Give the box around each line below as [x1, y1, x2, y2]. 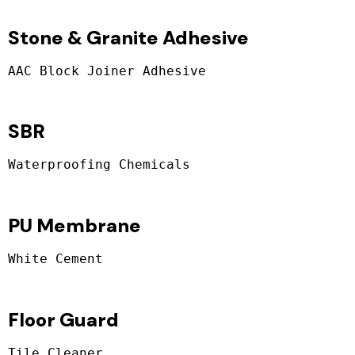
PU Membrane [8, 213, 141, 239]
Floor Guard [8, 307, 119, 333]
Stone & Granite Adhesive [8, 25, 249, 50]
